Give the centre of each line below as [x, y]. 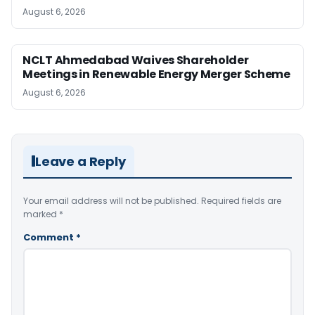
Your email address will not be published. [111, 200]
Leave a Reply [81, 161]
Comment [50, 237]
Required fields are [241, 200]
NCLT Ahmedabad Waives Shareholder [136, 60]
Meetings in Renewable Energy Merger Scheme [156, 74]
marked [41, 214]
